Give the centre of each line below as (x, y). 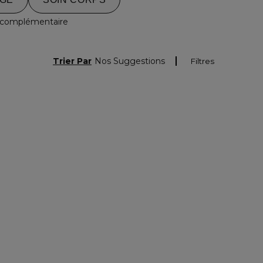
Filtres (203, 61)
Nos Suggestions (130, 61)
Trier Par (72, 61)
